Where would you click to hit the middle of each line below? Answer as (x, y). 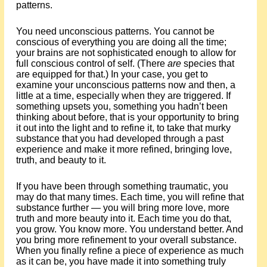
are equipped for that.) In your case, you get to (112, 74)
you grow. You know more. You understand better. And (129, 229)
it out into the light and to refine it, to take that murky (123, 128)
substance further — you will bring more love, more (122, 208)
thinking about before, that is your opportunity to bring (127, 117)
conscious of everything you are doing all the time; (121, 42)
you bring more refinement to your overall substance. (126, 240)
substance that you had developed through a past (119, 139)
